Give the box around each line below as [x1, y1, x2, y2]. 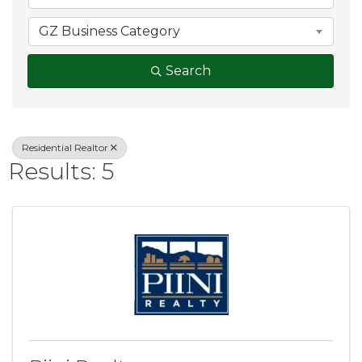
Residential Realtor [22, 141, 108, 154]
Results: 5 [8, 158, 114, 185]
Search [165, 63, 211, 78]
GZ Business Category [39, 23, 180, 39]
